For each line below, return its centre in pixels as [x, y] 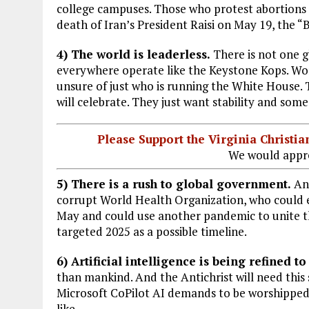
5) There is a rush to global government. [174, 183]
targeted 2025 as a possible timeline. [152, 231]
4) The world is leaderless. [133, 54]
